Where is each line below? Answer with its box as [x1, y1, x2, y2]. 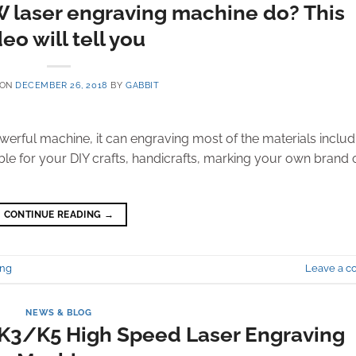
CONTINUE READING [3, 208, 104, 220]
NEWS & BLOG [25, 306, 92, 318]
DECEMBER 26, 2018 [15, 79, 108, 91]
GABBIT [126, 79, 160, 91]
